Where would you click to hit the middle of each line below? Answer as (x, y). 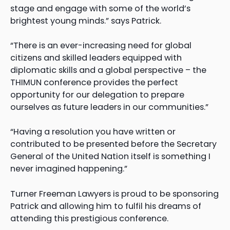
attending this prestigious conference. (89, 218)
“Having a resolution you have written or (93, 132)
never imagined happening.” (69, 169)
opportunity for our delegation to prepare (97, 95)
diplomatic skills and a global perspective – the (108, 70)
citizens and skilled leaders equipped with (96, 58)
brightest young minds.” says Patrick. (86, 21)
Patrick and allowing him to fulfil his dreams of (106, 206)
